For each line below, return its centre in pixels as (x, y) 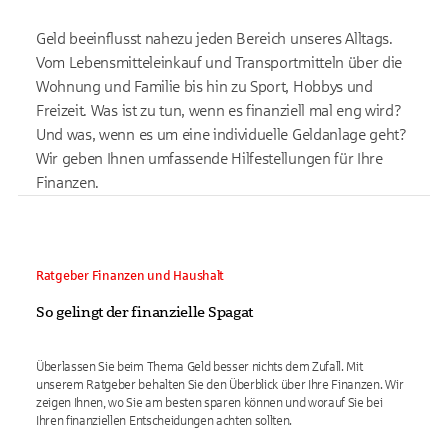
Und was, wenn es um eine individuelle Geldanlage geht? (221, 134)
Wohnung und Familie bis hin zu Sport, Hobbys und (204, 86)
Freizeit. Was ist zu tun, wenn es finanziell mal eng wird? (219, 110)
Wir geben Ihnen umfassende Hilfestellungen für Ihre (209, 158)
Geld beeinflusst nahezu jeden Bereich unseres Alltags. (214, 38)
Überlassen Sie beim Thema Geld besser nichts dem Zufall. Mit (199, 367)
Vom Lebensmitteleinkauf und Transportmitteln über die (219, 62)
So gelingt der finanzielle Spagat (145, 312)
